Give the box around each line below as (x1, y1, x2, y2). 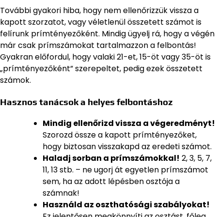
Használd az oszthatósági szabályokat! (43, 199, 210, 211)
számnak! (43, 187, 79, 199)
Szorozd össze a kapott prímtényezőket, (43, 129, 197, 141)
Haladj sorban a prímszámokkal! (43, 153, 180, 164)
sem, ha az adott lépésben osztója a (43, 176, 180, 187)
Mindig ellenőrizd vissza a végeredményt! (43, 118, 215, 129)
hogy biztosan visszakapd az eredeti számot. (43, 141, 212, 153)
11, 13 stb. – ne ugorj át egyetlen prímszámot (43, 164, 208, 176)
